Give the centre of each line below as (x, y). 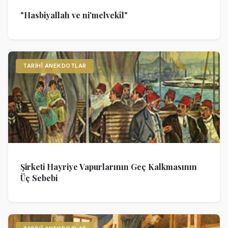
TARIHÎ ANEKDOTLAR (55, 66)
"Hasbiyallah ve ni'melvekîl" (74, 15)
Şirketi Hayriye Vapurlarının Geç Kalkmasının (109, 166)
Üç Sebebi (39, 178)
